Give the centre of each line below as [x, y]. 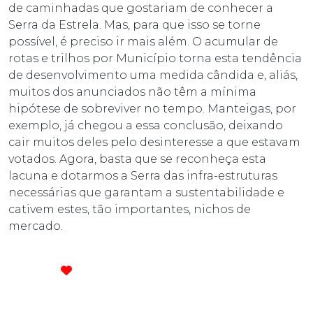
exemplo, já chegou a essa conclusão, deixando [146, 126]
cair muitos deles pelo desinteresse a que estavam [154, 143]
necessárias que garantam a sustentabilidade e [146, 193]
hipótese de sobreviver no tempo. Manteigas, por [152, 109]
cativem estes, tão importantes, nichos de [130, 210]
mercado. [36, 226]
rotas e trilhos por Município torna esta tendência [155, 59]
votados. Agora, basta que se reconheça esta [137, 159]
